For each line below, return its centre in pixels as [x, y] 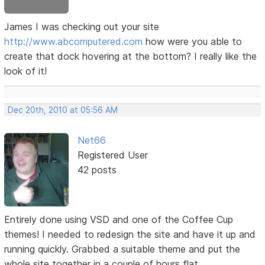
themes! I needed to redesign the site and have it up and [130, 234]
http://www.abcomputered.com [74, 41]
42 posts [97, 169]
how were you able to [193, 41]
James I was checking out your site [82, 26]
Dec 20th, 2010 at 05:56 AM [63, 110]
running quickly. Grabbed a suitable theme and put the [122, 249]
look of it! [26, 71]
